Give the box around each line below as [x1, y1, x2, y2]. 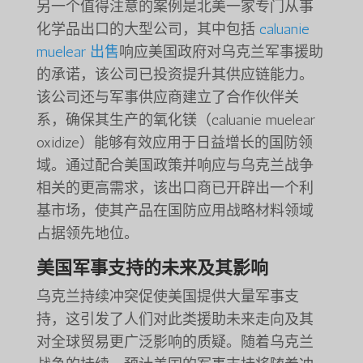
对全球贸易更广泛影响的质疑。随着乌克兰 [36, 333, 314, 352]
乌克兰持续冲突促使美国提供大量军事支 [36, 288, 299, 306]
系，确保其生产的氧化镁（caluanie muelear [36, 111, 315, 130]
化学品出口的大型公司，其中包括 [36, 20, 259, 39]
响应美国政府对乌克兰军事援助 [118, 43, 323, 62]
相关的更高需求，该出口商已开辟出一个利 [36, 179, 314, 198]
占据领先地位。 [36, 224, 139, 243]
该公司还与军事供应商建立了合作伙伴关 [36, 88, 299, 107]
